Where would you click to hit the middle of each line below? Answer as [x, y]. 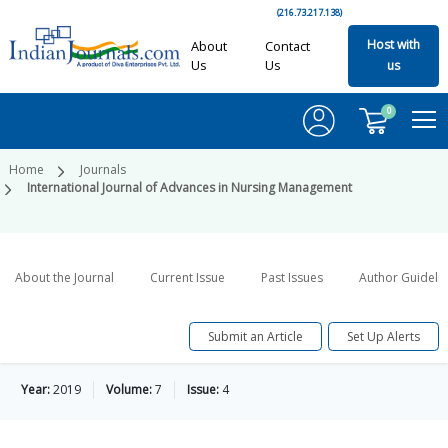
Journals [103, 170]
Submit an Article [255, 336]
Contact [287, 46]
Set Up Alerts [383, 336]
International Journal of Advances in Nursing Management [189, 188]
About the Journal [64, 278]
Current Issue [187, 278]
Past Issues [292, 278]
